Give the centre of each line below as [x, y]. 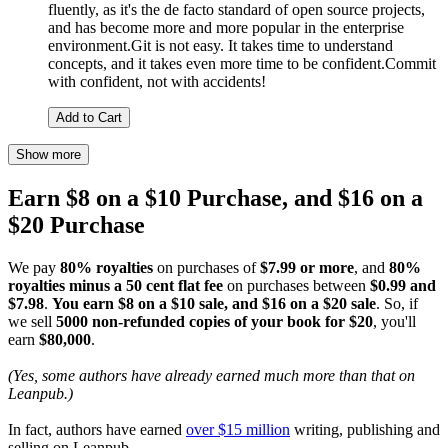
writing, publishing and [365, 430]
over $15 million [238, 430]
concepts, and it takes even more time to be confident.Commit [242, 64]
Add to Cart [89, 118]
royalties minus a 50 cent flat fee [115, 286]
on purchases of [206, 268]
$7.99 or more [307, 268]
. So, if [397, 304]
